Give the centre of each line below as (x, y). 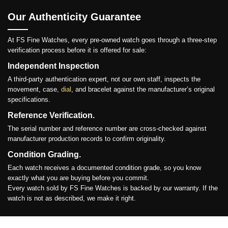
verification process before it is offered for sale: (77, 50)
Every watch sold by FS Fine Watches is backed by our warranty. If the (113, 188)
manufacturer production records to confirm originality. (87, 139)
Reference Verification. (51, 115)
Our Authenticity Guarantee (74, 17)
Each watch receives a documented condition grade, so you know (104, 168)
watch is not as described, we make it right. (72, 198)
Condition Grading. (44, 154)
